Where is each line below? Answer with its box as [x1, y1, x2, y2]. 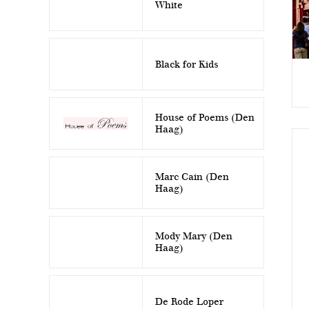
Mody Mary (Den [155, 230, 232, 242]
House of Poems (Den [155, 112, 255, 123]
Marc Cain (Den [155, 171, 229, 183]
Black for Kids [155, 58, 218, 70]
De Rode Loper [155, 295, 223, 308]
